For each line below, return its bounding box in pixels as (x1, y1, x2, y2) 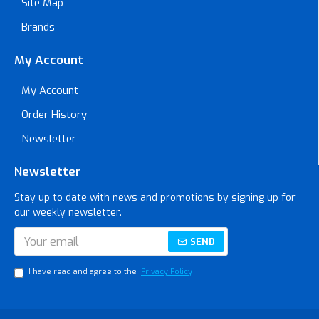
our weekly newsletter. (14, 206, 122, 219)
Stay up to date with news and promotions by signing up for (14, 191, 296, 204)
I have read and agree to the (28, 266, 139, 277)
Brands (21, 20, 55, 34)
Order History (21, 108, 87, 122)
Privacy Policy (141, 266, 192, 277)
